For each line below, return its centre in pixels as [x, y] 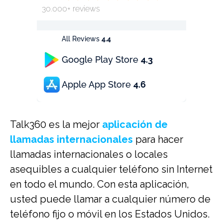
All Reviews [82, 39]
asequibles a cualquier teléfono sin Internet [111, 169]
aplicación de [135, 124]
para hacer [158, 139]
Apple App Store [98, 84]
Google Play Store [101, 59]
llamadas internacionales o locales [89, 154]
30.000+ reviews [71, 9]
